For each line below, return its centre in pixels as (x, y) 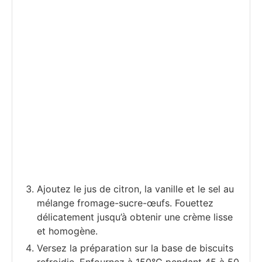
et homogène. (67, 231)
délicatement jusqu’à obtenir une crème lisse (135, 217)
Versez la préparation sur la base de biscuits (135, 248)
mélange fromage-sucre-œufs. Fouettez (125, 203)
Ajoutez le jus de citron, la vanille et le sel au (135, 189)
